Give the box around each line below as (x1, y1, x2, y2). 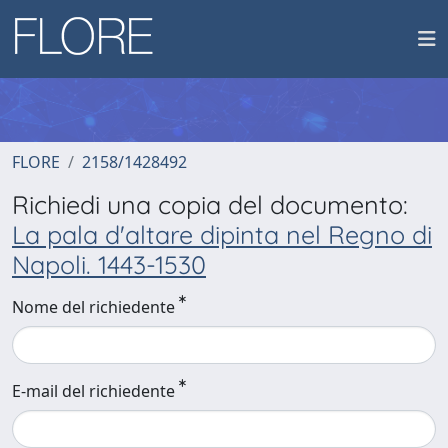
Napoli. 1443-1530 (12, 249, 206, 280)
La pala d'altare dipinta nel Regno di (12, 219, 432, 250)
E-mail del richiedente (12, 380, 175, 402)
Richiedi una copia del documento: (12, 189, 408, 220)
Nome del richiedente (12, 296, 175, 318)
